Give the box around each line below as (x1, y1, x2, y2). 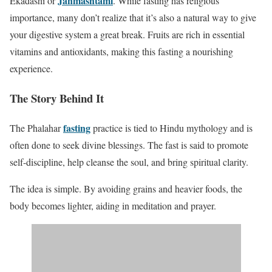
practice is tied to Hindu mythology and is (90, 121, 253, 134)
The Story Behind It (10, 90, 104, 107)
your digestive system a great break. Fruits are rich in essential (10, 28, 245, 41)
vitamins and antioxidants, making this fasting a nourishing (10, 45, 233, 58)
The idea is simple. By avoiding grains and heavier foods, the (10, 182, 242, 195)
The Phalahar (10, 121, 63, 134)
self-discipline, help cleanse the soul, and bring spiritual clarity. (10, 155, 248, 168)
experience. (10, 62, 53, 75)
